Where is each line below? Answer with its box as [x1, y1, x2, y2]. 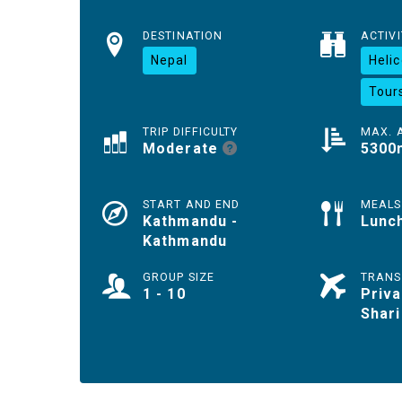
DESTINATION [143, 28, 223, 42]
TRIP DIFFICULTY [143, 124, 239, 138]
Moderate [143, 139, 223, 157]
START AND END [143, 197, 240, 211]
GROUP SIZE [143, 269, 214, 284]
